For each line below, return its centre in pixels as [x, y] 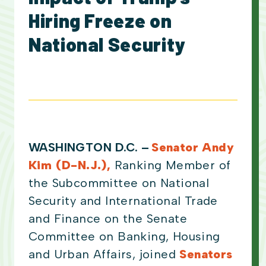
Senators [206, 254]
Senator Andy [193, 148]
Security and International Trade [123, 201]
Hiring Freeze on [100, 20]
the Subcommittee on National [119, 183]
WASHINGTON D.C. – [89, 148]
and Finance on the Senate [108, 219]
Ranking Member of [171, 165]
